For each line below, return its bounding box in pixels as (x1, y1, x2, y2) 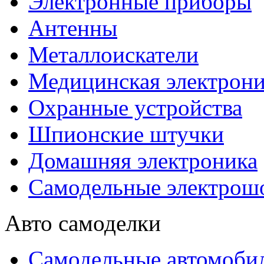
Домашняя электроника (28, 148, 258, 173)
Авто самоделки (5, 210, 161, 236)
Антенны (28, 15, 117, 41)
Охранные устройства (28, 95, 242, 120)
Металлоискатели (28, 42, 199, 67)
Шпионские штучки (28, 121, 224, 147)
